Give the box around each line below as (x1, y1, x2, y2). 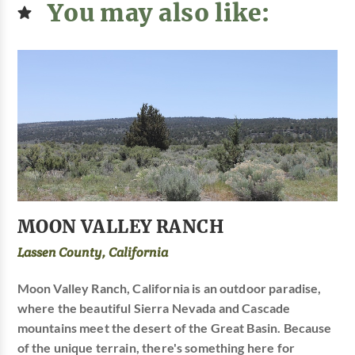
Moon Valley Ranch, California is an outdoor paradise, (17, 281, 322, 296)
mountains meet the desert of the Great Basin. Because (17, 321, 332, 336)
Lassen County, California (17, 244, 168, 261)
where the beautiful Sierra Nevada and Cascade (17, 301, 291, 316)
